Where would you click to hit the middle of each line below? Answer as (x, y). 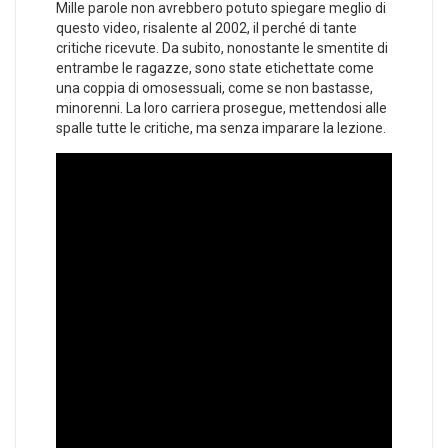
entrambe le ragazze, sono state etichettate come (215, 68)
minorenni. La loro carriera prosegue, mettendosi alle (221, 108)
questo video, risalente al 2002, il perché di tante (206, 28)
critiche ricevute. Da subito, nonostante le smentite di (222, 48)
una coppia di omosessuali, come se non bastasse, (214, 88)
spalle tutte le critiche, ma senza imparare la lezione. (221, 128)
